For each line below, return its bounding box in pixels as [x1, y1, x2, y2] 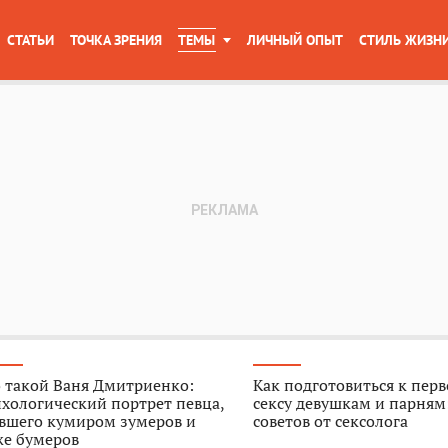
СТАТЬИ [7, 31, 54, 49]
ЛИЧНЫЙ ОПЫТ [247, 31, 343, 49]
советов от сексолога [253, 410, 409, 432]
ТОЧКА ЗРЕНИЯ [70, 31, 162, 49]
